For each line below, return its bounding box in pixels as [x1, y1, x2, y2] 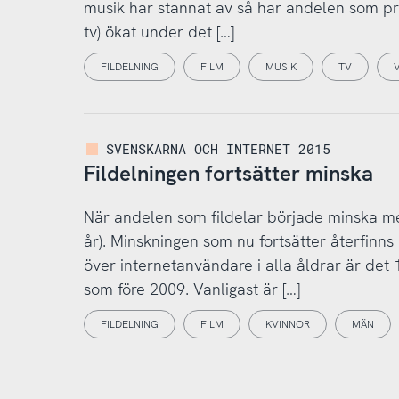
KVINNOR [265, 317, 310, 332]
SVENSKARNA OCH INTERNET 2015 [106, 139, 331, 158]
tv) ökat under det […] [83, 20, 234, 42]
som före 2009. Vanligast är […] [83, 278, 300, 299]
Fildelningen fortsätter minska [83, 159, 373, 187]
